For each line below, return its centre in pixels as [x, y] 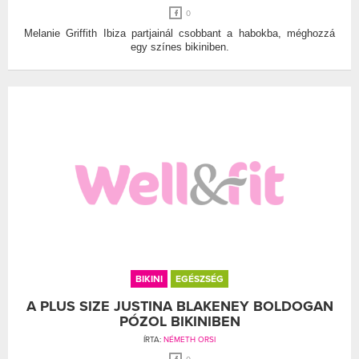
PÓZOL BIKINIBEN [179, 321]
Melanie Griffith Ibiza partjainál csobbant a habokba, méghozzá [179, 33]
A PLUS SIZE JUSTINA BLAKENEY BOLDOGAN [179, 306]
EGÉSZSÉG [200, 278]
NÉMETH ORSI [190, 339]
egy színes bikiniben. [179, 46]
